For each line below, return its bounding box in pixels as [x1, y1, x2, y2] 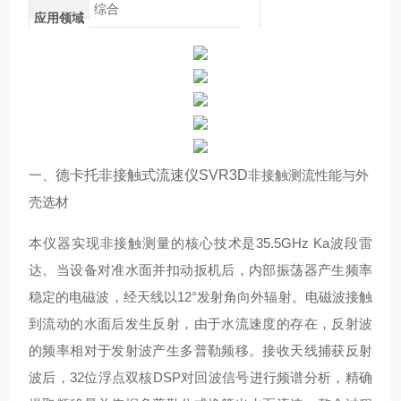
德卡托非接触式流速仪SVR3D [55, 167, 248, 183]
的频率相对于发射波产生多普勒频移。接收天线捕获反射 [29, 343, 372, 358]
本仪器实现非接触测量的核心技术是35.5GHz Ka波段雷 [29, 235, 372, 251]
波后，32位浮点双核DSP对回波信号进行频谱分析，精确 [29, 370, 372, 385]
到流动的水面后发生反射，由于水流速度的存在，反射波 [29, 316, 372, 331]
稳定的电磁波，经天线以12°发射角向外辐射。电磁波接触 [29, 289, 372, 304]
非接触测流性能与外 [248, 167, 369, 183]
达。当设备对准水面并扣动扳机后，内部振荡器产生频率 [29, 262, 372, 277]
